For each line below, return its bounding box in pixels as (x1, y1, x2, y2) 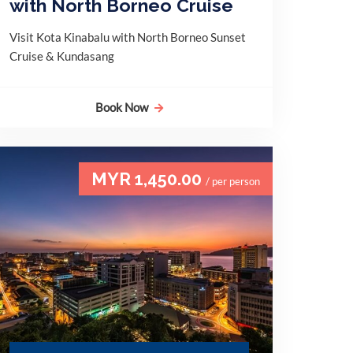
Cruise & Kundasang (9, 49, 114, 64)
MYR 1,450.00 (91, 169, 206, 190)
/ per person (206, 175, 260, 188)
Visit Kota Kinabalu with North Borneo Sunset (9, 30, 246, 45)
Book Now (95, 100, 148, 115)
